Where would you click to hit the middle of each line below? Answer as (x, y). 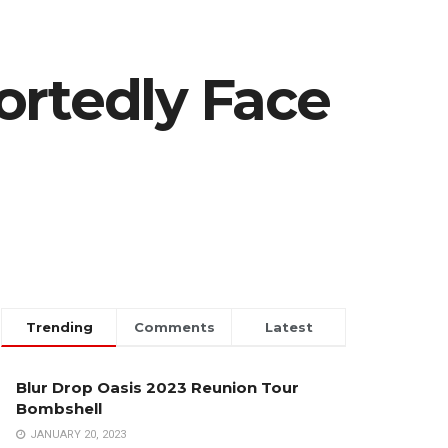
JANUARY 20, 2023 (76, 435)
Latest (288, 327)
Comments (174, 327)
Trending (59, 327)
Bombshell (59, 409)
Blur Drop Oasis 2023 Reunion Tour (157, 388)
